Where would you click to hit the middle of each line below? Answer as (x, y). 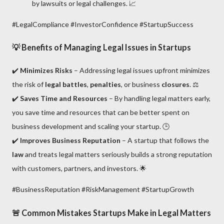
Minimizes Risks (46, 70)
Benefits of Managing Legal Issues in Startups (106, 47)
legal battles (66, 84)
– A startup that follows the (165, 140)
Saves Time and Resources (64, 98)
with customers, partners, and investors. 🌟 (79, 168)
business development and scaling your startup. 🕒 (91, 126)
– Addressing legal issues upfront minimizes (141, 70)
